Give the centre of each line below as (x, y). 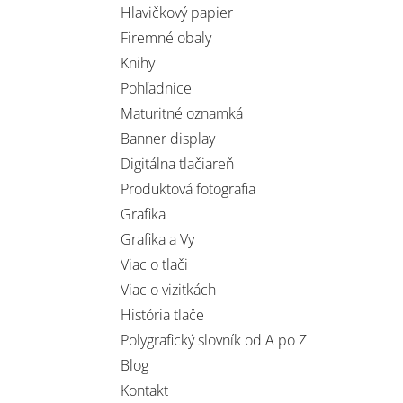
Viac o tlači (155, 264)
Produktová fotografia (188, 189)
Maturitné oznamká (182, 113)
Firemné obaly (166, 38)
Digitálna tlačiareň (178, 164)
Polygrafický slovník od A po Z (214, 340)
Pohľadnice (157, 88)
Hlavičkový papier (177, 13)
